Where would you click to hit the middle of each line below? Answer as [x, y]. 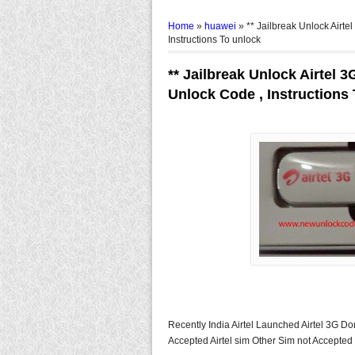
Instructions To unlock [214, 39]
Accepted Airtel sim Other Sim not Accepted [260, 340]
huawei [220, 26]
